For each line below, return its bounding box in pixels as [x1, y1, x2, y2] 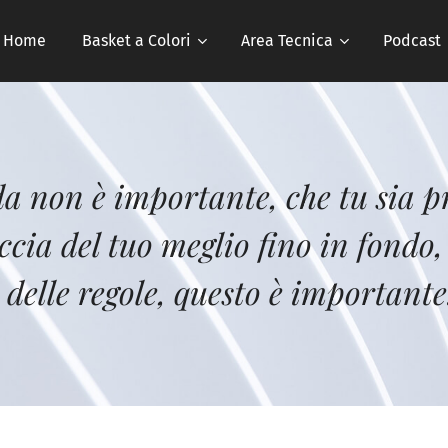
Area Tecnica [241, 31, 333, 50]
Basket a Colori [82, 31, 191, 50]
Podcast [383, 31, 441, 50]
